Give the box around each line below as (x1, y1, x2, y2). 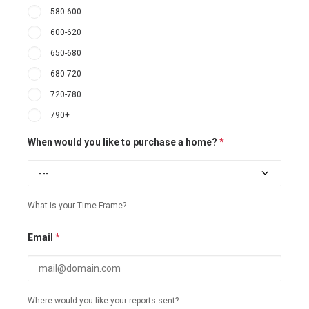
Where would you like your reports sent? (28, 296, 179, 306)
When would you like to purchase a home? (28, 137, 219, 148)
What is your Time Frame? (28, 201, 126, 210)
